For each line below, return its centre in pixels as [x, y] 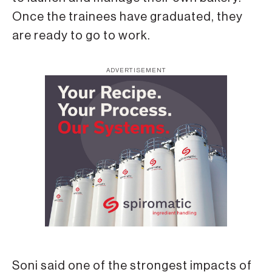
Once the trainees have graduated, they [127, 17]
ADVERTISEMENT [136, 70]
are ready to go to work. [81, 36]
